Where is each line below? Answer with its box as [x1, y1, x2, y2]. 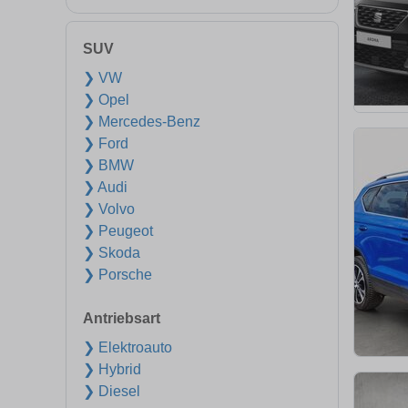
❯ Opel [83, 92, 129, 107]
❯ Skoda [83, 245, 140, 260]
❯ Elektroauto [83, 340, 172, 355]
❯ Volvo [83, 201, 135, 217]
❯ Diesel [83, 383, 140, 399]
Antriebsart [83, 311, 160, 326]
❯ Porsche [83, 267, 152, 282]
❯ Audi [83, 179, 127, 195]
